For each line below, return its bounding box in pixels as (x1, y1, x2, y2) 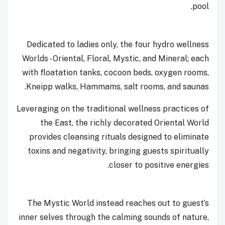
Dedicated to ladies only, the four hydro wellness (27, 40, 209, 50)
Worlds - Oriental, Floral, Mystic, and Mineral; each (22, 54, 209, 64)
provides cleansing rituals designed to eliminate (29, 132, 209, 142)
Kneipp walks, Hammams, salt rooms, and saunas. (26, 82, 209, 92)
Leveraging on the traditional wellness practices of (17, 104, 209, 114)
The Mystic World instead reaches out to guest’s (27, 198, 209, 208)
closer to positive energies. (109, 160, 209, 170)
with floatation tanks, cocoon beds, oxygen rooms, (22, 68, 209, 78)
